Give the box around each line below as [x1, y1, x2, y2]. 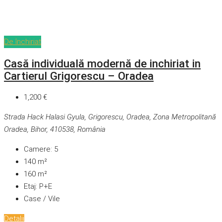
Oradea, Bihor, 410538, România [4, 125, 106, 134]
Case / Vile [24, 194, 60, 204]
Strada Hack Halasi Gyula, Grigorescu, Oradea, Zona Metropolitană [4, 112, 216, 122]
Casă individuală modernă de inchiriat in [4, 56, 201, 70]
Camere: [24, 145, 52, 154]
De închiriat [4, 37, 41, 47]
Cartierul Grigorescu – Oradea [4, 69, 154, 82]
